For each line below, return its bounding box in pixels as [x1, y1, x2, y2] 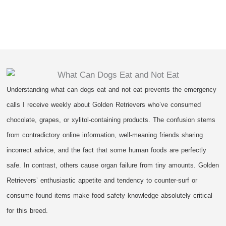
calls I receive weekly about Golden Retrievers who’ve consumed [7, 100, 201, 108]
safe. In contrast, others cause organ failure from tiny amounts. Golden [7, 161, 219, 169]
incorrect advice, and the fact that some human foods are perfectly [7, 146, 207, 154]
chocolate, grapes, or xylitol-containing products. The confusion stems [7, 116, 216, 124]
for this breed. [7, 206, 48, 214]
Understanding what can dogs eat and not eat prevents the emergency [7, 85, 217, 93]
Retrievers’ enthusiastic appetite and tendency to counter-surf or [7, 176, 198, 184]
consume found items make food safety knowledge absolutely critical [7, 191, 213, 199]
